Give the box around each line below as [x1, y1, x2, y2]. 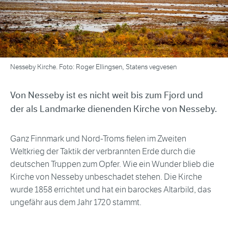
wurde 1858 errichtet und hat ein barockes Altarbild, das [10, 184, 211, 195]
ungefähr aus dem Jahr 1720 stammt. [10, 196, 141, 208]
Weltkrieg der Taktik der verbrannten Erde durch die [10, 146, 195, 157]
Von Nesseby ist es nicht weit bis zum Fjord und [10, 89, 203, 101]
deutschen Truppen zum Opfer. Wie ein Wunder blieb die [10, 158, 214, 169]
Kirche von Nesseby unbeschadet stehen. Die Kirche [10, 171, 202, 182]
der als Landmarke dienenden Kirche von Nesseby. [10, 103, 217, 115]
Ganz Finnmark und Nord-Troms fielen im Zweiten [10, 133, 186, 144]
